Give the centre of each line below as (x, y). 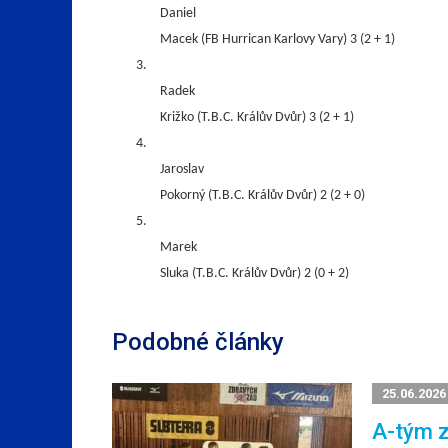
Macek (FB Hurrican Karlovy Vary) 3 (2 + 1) (277, 40)
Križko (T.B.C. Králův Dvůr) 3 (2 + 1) (257, 118)
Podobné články (198, 342)
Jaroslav (182, 170)
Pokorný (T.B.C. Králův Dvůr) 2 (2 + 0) (262, 196)
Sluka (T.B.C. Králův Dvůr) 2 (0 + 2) (254, 274)
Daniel (178, 14)
